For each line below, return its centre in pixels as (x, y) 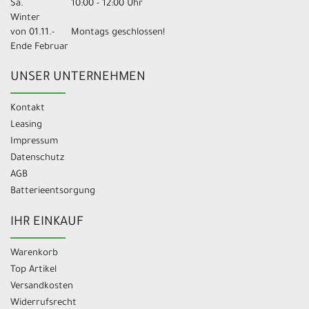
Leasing (26, 126)
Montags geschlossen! (118, 33)
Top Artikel (33, 270)
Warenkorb (34, 254)
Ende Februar (41, 48)
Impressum (34, 142)
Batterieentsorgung (53, 192)
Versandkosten (42, 287)
